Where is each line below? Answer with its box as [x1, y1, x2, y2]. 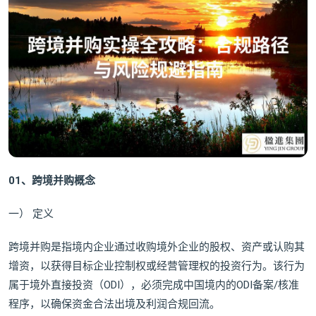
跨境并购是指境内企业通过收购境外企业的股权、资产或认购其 [8, 241, 305, 254]
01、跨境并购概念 [8, 174, 95, 188]
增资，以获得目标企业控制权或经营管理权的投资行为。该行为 [8, 260, 305, 273]
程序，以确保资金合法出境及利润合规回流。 [8, 298, 220, 311]
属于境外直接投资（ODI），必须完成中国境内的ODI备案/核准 [8, 279, 299, 292]
